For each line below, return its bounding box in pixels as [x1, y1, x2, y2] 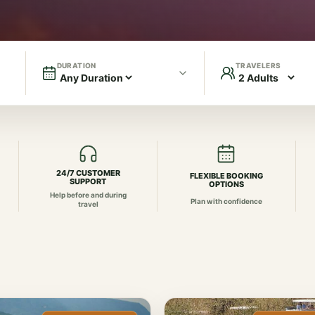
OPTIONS [208, 179, 244, 190]
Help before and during [49, 191, 127, 199]
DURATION [56, 61, 96, 70]
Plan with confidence [190, 196, 262, 205]
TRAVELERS [235, 61, 281, 70]
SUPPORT [70, 176, 107, 186]
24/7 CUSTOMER [56, 168, 120, 178]
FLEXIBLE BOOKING [189, 171, 263, 181]
